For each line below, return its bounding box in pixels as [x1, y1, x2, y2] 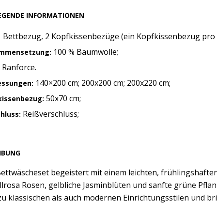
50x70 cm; [44, 93, 81, 104]
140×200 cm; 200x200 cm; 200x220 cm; [33, 77, 170, 88]
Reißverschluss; [21, 108, 79, 119]
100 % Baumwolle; [53, 46, 118, 57]
